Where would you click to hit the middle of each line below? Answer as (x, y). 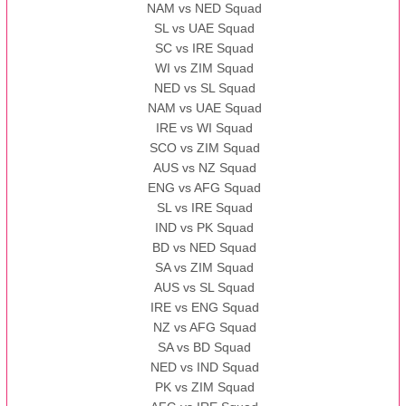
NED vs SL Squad (204, 88)
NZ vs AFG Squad (204, 328)
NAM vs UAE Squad (204, 108)
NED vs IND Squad (204, 367)
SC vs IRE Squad (205, 48)
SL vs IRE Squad (204, 208)
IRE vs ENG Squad (204, 308)
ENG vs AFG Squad (205, 188)
